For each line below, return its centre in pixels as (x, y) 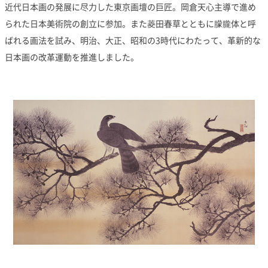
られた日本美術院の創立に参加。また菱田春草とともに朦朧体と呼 (130, 23)
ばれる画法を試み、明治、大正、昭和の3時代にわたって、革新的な (133, 40)
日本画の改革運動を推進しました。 (72, 57)
